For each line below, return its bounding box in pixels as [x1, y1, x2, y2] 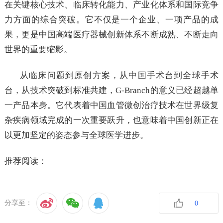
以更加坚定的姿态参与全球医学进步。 [4, 130, 148, 140]
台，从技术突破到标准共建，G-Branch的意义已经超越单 [4, 86, 219, 96]
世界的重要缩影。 [4, 45, 72, 55]
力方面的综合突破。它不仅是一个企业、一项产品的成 [4, 15, 219, 25]
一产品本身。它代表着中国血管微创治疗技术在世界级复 [4, 101, 219, 111]
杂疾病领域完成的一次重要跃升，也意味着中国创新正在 [4, 115, 219, 125]
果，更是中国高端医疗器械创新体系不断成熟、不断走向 [4, 30, 219, 40]
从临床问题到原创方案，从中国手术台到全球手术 [20, 71, 219, 81]
